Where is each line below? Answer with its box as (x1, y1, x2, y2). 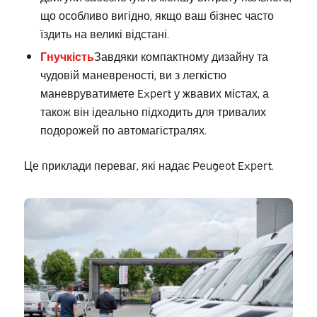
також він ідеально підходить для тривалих (40, 103, 266, 119)
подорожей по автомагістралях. (40, 121, 207, 137)
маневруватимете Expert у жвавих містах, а (40, 84, 269, 100)
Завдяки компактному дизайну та (93, 47, 268, 64)
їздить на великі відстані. (40, 25, 169, 41)
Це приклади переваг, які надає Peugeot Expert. (23, 156, 274, 173)
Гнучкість (40, 47, 94, 64)
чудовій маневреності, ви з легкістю (40, 66, 226, 82)
